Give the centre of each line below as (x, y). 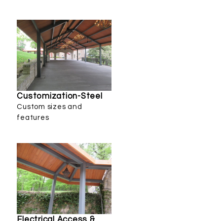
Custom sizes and (50, 107)
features (33, 118)
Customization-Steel (60, 96)
